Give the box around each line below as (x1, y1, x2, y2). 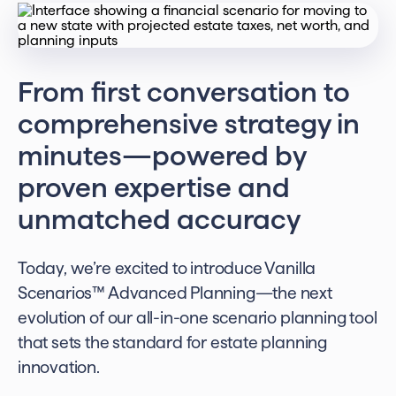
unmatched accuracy (18, 203, 301, 234)
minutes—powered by (18, 140, 306, 171)
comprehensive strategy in (18, 108, 360, 139)
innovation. (18, 358, 100, 377)
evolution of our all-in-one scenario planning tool (18, 308, 377, 327)
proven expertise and (18, 171, 290, 202)
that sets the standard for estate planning (18, 333, 327, 352)
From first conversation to (18, 76, 350, 107)
